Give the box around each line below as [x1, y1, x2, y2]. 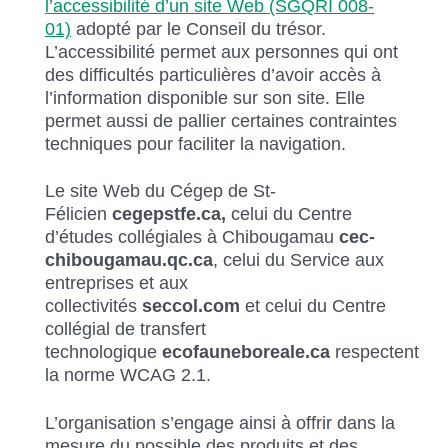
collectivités [45, 296, 137, 317]
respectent [330, 342, 419, 363]
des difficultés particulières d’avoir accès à [45, 64, 381, 85]
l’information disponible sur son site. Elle [45, 87, 365, 108]
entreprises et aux [45, 273, 188, 294]
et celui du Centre [245, 296, 386, 317]
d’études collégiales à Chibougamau [45, 227, 339, 248]
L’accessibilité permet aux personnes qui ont [45, 41, 398, 62]
